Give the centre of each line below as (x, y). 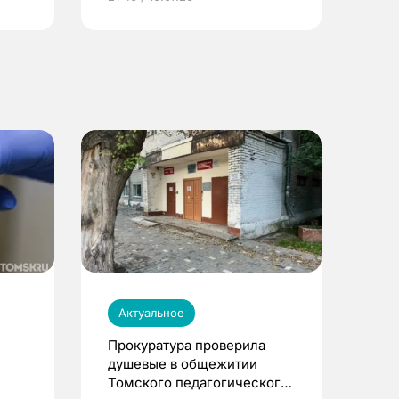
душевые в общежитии (183, 363)
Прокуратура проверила (187, 345)
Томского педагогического (198, 382)
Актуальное (151, 312)
